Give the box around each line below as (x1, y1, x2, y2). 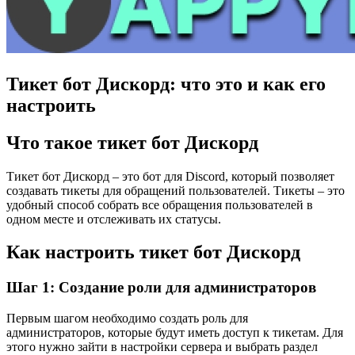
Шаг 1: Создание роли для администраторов (6, 279, 316, 296)
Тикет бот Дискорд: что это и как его (6, 73, 326, 94)
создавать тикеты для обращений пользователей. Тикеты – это (6, 183, 345, 197)
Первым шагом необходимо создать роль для (6, 311, 248, 326)
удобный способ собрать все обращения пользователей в (6, 197, 313, 212)
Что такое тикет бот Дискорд (6, 132, 258, 153)
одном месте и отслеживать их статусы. (6, 212, 221, 226)
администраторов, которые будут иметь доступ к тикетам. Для (6, 326, 343, 340)
